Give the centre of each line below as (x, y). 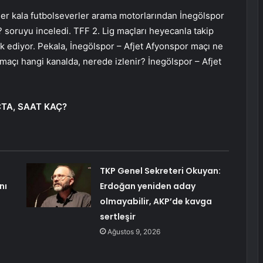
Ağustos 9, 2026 (134, 232)
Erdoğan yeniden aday (147, 186)
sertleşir (117, 217)
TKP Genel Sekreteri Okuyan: (160, 171)
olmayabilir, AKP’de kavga (156, 202)
